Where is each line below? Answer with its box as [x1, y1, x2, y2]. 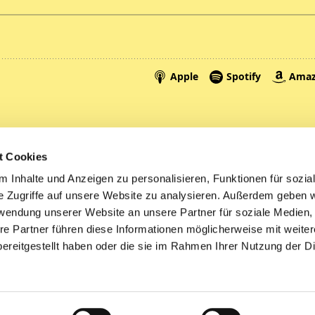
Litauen [31, 197, 65, 210]
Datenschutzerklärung [71, 267, 186, 282]
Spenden [31, 143, 73, 156]
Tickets [31, 170, 65, 183]
